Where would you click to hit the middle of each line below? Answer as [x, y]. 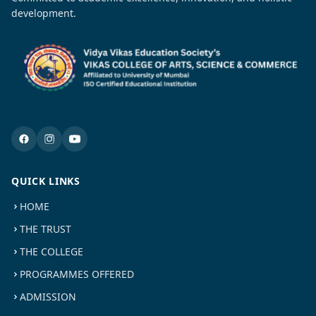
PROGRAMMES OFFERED [77, 274]
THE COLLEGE [51, 252]
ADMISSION [48, 297]
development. [44, 13]
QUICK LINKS [46, 181]
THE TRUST [45, 229]
